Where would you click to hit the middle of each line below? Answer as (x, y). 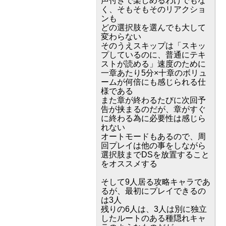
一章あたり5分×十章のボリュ (154, 73)
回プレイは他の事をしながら (153, 145)
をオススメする (129, 163)
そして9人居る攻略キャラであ (156, 182)
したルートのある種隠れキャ (153, 218)
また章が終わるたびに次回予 (153, 100)
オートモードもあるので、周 (153, 136)
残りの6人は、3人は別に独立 (154, 209)
